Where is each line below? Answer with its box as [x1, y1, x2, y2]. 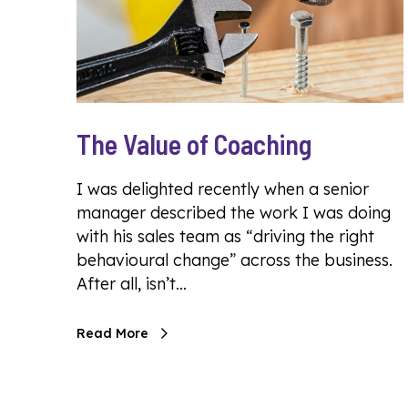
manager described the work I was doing [76, 201, 391, 223]
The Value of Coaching [76, 127, 311, 160]
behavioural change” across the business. [76, 249, 393, 270]
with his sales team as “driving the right [76, 225, 374, 247]
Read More [76, 324, 148, 342]
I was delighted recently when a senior [76, 178, 369, 199]
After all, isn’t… [76, 272, 187, 294]
